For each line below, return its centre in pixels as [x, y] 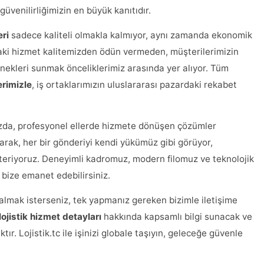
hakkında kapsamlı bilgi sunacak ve [177, 217]
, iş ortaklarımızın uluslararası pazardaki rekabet [134, 85]
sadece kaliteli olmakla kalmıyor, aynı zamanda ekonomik [131, 35]
